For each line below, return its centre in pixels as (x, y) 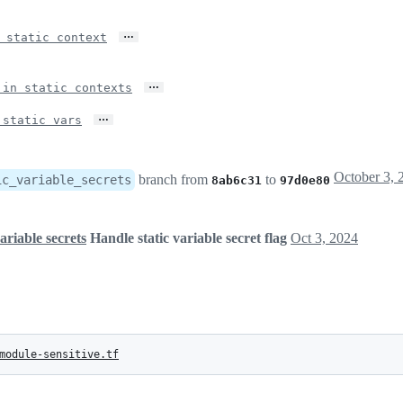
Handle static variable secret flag (188, 237)
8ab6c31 (237, 180)
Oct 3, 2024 (324, 237)
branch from (173, 179)
